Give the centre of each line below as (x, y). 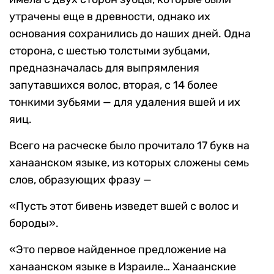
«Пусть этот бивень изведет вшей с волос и (124, 206)
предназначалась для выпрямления (104, 68)
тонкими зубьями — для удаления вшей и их (125, 102)
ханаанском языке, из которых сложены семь (129, 163)
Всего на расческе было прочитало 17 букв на (129, 146)
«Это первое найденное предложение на (118, 250)
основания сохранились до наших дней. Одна (130, 34)
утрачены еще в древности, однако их (110, 17)
